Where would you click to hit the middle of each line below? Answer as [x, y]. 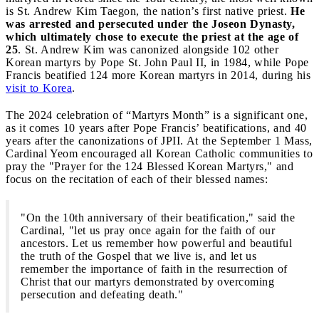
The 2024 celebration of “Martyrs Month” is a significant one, [157, 115]
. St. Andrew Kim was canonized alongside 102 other [148, 49]
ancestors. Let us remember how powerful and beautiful [156, 243]
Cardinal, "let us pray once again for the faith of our [148, 230]
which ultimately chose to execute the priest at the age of [152, 36]
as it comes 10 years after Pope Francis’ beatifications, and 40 [156, 127]
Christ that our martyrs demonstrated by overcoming [147, 281]
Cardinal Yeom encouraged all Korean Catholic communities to [159, 153]
